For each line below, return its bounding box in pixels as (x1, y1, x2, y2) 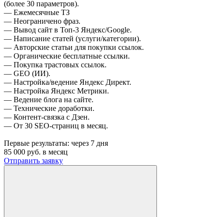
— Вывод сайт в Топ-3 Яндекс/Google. (4, 25, 132, 34)
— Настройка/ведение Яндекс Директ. (4, 77, 131, 86)
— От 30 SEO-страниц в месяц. (4, 121, 108, 130)
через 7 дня (71, 139, 108, 147)
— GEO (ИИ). (4, 69, 50, 77)
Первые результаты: (4, 139, 71, 147)
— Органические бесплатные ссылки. (4, 51, 130, 60)
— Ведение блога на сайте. (4, 95, 93, 104)
